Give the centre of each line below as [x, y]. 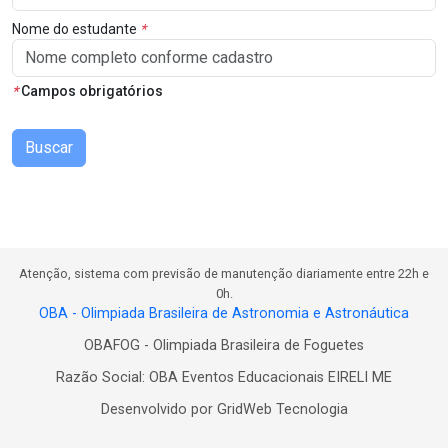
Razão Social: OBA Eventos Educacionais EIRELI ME [224, 377]
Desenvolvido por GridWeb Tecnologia [224, 409]
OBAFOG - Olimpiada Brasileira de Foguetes [224, 345]
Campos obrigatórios [90, 90]
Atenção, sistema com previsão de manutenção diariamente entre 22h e [224, 273]
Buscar [49, 147]
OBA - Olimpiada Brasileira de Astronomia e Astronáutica [224, 313]
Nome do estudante [76, 28]
